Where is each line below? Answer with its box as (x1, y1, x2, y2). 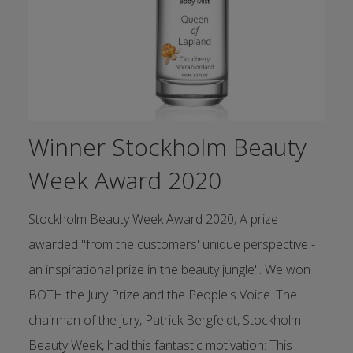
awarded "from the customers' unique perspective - (28, 235, 315, 253)
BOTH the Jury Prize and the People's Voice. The (28, 285, 297, 303)
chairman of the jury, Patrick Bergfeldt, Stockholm (28, 310, 301, 329)
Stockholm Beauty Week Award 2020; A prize (28, 210, 278, 228)
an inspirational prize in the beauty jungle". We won (28, 260, 310, 278)
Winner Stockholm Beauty (28, 130, 307, 163)
